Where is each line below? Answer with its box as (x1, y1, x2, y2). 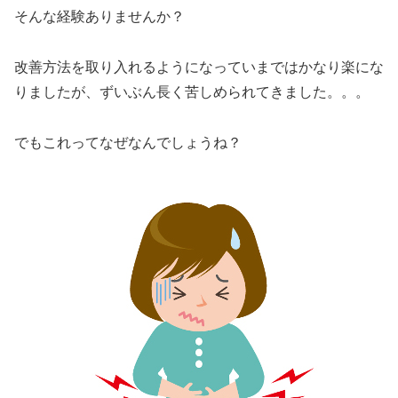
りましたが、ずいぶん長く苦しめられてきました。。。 (14, 84, 370, 100)
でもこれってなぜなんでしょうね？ (14, 134, 242, 150)
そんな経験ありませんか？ (14, 9, 185, 25)
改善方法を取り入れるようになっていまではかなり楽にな (14, 60, 384, 76)
